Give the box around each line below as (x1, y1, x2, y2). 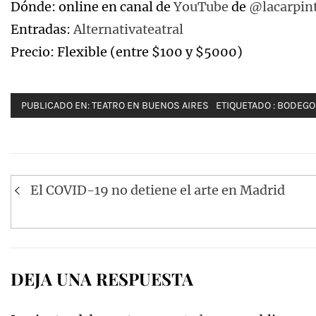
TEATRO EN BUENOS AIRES (92, 99, 209, 111)
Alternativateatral (73, 20, 183, 37)
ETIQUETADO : (216, 99, 277, 111)
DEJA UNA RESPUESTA (11, 267, 193, 290)
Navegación (11, 171, 123, 200)
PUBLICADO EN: (21, 99, 92, 111)
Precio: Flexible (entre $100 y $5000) (11, 43, 243, 60)
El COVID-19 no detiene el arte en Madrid (30, 181, 285, 198)
